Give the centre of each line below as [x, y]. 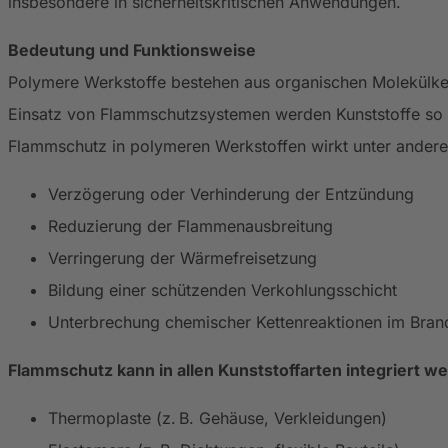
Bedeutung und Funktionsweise [132, 49]
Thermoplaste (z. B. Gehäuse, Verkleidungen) [217, 417]
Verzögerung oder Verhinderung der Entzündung [231, 193]
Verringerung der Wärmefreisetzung [182, 257]
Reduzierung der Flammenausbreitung [190, 225]
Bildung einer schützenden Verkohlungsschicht [222, 289]
